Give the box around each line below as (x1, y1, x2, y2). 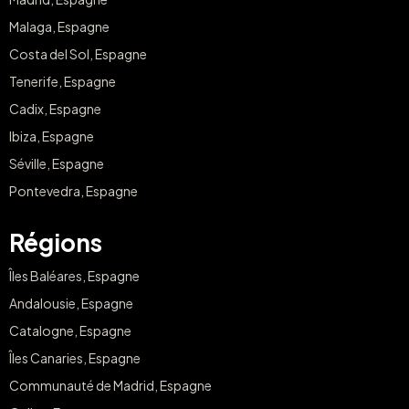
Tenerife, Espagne (9, 72, 116, 89)
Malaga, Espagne (9, 17, 110, 35)
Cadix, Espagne (9, 100, 101, 117)
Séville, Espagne (9, 154, 104, 172)
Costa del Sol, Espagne (9, 45, 147, 62)
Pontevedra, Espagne (9, 182, 138, 199)
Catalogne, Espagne (9, 321, 131, 339)
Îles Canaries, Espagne (9, 349, 141, 366)
